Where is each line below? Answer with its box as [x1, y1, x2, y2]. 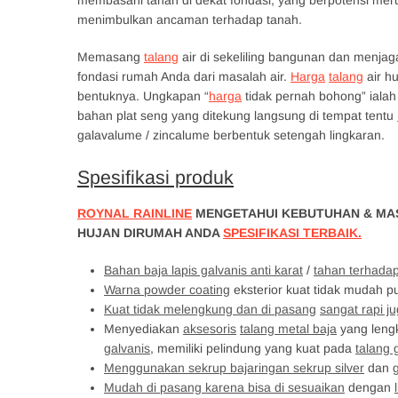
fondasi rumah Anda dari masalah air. [77, 69, 291, 84]
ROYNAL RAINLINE [77, 206, 192, 220]
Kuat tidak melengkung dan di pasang [104, 302, 316, 316]
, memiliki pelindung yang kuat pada [150, 341, 355, 355]
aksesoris [183, 322, 236, 336]
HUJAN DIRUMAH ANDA [77, 226, 223, 240]
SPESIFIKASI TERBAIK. [223, 226, 362, 240]
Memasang [77, 50, 144, 64]
